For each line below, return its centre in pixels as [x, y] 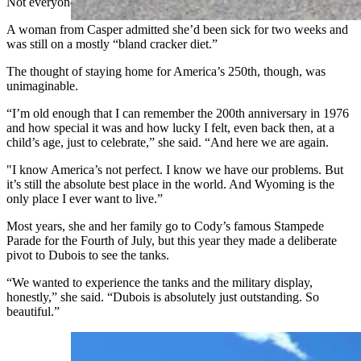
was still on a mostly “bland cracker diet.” [112, 44]
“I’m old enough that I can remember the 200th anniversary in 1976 [178, 114]
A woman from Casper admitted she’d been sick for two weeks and [177, 30]
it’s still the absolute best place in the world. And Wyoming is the [170, 185]
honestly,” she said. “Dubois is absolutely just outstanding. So [163, 297]
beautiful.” [33, 312]
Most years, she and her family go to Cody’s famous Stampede [165, 226]
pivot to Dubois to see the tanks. [88, 255]
